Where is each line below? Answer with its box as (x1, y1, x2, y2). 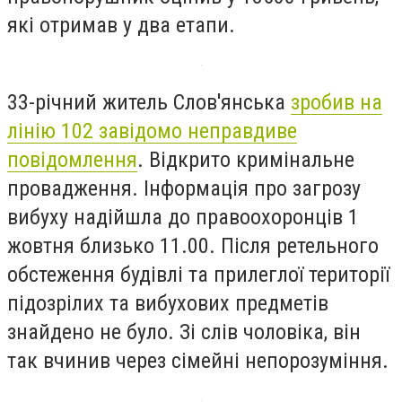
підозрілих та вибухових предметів (7, 290, 328, 316)
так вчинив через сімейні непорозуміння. (7, 347, 389, 373)
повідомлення (7, 146, 137, 172)
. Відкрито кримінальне (137, 146, 354, 172)
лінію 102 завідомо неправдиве (7, 118, 297, 144)
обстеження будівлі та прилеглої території (7, 261, 389, 287)
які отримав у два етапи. (7, 12, 235, 38)
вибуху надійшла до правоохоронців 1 (7, 204, 359, 230)
